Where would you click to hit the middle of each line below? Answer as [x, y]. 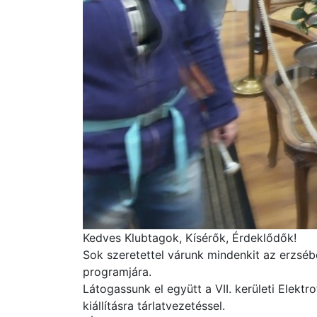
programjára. [117, 271]
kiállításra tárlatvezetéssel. [154, 305]
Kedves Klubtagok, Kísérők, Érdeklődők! [190, 237]
